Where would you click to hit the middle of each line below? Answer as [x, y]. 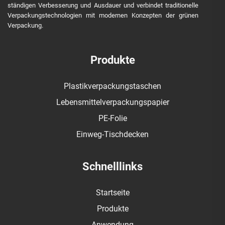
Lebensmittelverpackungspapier [113, 102]
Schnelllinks [113, 166]
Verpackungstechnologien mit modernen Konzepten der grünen [103, 15]
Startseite [113, 193]
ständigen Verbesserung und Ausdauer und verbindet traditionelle [103, 5]
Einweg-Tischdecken [113, 134]
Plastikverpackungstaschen [113, 86]
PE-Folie [113, 118]
